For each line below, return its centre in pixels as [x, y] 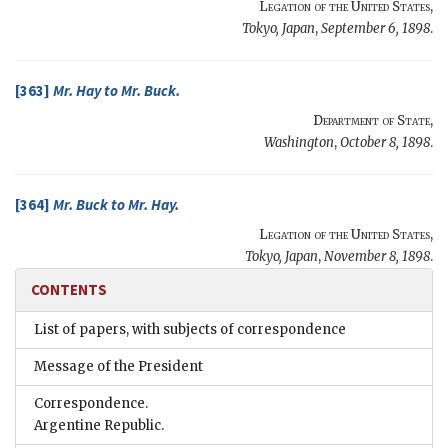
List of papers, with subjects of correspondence [190, 330]
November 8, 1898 [377, 257]
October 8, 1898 [385, 143]
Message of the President [118, 367]
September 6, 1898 [375, 29]
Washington [299, 143]
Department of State [371, 121]
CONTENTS [69, 290]
